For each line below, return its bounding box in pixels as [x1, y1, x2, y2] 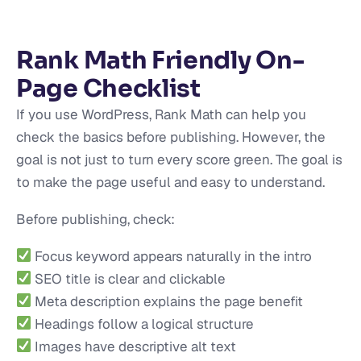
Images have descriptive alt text [31, 337, 237, 355]
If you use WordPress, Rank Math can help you [16, 105, 306, 123]
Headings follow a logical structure [31, 314, 255, 333]
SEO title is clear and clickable [31, 269, 226, 288]
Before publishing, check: [16, 210, 175, 228]
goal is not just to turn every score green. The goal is [16, 150, 342, 168]
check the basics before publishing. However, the [16, 127, 326, 146]
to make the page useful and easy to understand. [16, 172, 325, 191]
